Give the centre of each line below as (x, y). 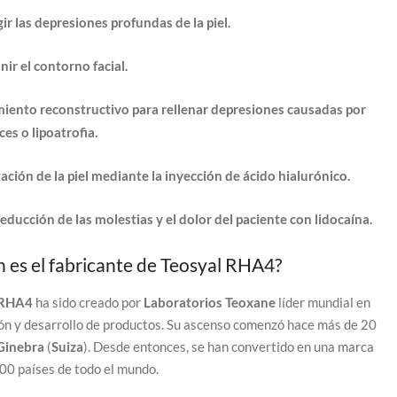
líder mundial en (324, 302)
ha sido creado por (89, 302)
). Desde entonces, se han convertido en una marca (228, 346)
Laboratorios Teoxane (210, 302)
